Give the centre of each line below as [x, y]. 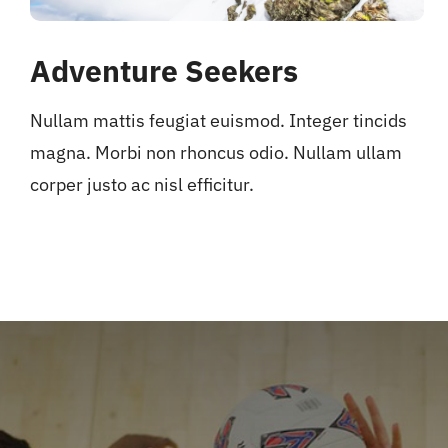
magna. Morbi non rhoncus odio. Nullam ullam [215, 153]
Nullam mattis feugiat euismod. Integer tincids [218, 121]
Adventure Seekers [163, 71]
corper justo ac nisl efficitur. [141, 185]
